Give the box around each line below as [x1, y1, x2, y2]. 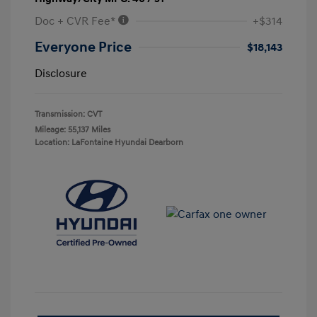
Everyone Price [35, 39, 132, 57]
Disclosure [35, 67, 87, 81]
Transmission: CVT [35, 109, 102, 120]
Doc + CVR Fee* [35, 14, 117, 29]
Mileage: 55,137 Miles [35, 125, 110, 136]
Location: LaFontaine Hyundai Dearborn [35, 137, 183, 149]
